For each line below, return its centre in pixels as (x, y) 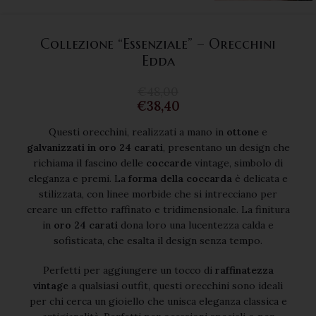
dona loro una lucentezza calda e (196, 225)
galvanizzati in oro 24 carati (95, 147)
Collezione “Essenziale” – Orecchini (158, 44)
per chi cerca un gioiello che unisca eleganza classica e (158, 301)
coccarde (169, 163)
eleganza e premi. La (78, 178)
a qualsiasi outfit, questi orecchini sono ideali (176, 286)
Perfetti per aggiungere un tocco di (129, 270)
